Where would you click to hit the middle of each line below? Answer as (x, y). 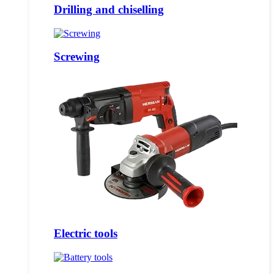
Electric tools (86, 233)
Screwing (77, 57)
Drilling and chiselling (109, 9)
